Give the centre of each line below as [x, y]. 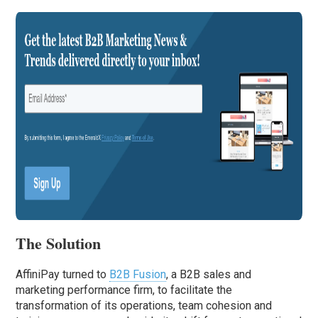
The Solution [59, 243]
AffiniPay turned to [63, 275]
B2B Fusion [138, 275]
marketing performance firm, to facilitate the [124, 290]
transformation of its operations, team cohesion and [144, 306]
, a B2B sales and [209, 275]
